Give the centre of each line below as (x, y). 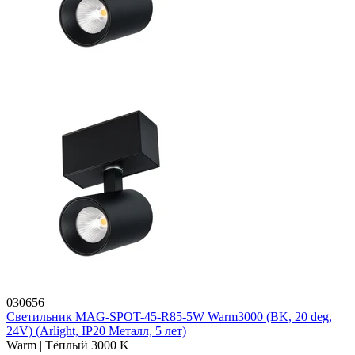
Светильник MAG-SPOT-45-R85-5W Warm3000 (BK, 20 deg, (169, 317)
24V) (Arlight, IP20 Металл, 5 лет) (96, 331)
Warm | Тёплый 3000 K (68, 345)
